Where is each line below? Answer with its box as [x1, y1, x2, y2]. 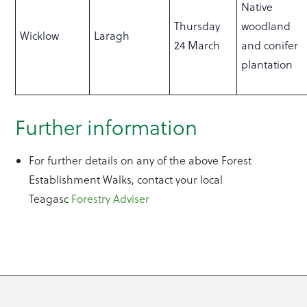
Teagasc [29, 191, 72, 207]
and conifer [241, 38, 299, 53]
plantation [241, 57, 293, 73]
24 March [174, 38, 223, 53]
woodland [241, 19, 291, 34]
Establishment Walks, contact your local [29, 172, 223, 188]
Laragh [94, 28, 133, 44]
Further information [15, 114, 198, 143]
